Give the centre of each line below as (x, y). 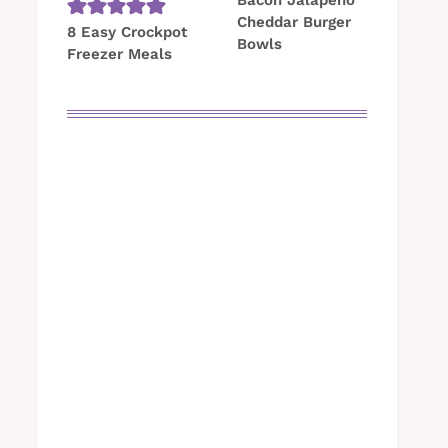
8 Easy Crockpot (127, 32)
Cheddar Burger (294, 22)
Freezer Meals (119, 54)
